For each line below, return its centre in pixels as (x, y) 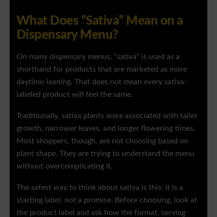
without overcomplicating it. (65, 167)
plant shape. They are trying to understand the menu (105, 154)
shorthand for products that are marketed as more (102, 70)
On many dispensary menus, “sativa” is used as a (98, 57)
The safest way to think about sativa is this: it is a (100, 188)
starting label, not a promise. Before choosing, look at (107, 201)
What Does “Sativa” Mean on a (100, 21)
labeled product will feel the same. (75, 95)
